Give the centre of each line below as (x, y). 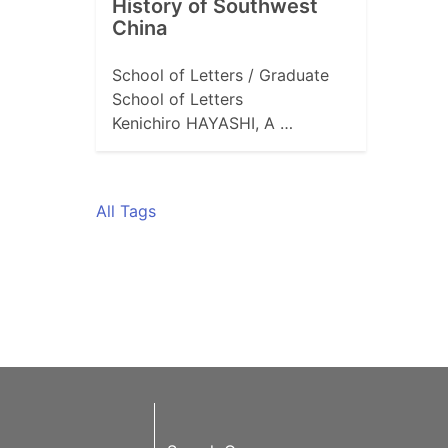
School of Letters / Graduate (220, 75)
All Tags (126, 211)
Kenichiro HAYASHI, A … (202, 123)
